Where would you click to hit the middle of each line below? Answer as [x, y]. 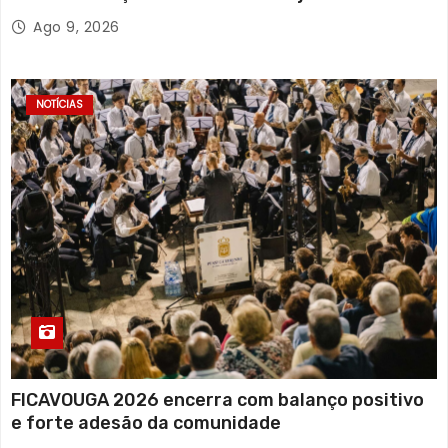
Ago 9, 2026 [76, 27]
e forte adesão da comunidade [146, 423]
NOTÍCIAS [59, 105]
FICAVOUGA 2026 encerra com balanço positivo [217, 400]
